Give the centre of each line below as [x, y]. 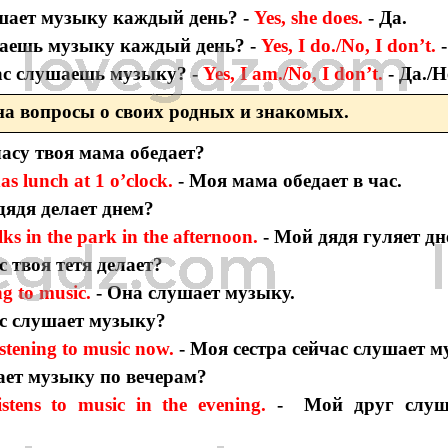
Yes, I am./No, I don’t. [291, 73]
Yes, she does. [309, 17]
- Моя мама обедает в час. [290, 180]
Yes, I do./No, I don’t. [349, 45]
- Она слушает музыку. [196, 292]
